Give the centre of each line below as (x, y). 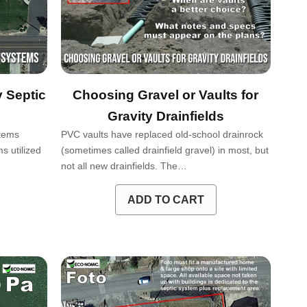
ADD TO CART (165, 199)
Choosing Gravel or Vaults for (166, 95)
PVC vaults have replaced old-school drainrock (162, 134)
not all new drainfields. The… (124, 165)
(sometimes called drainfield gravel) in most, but (164, 150)
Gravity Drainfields (165, 116)
